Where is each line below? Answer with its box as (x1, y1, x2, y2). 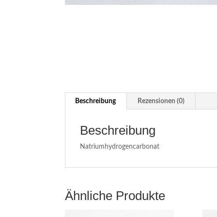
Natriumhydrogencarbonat (80, 143, 160, 150)
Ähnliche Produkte (65, 188, 166, 203)
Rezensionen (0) (138, 98, 185, 105)
